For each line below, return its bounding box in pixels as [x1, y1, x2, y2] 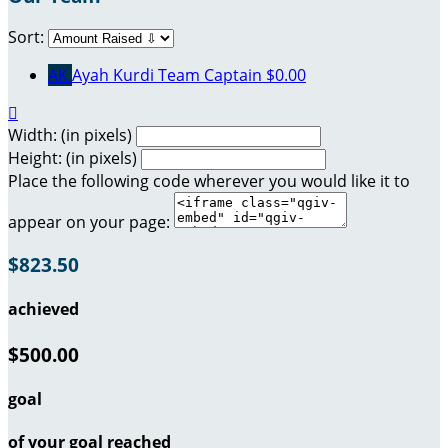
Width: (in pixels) [8, 124, 132, 147]
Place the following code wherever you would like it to [8, 170, 410, 193]
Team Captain [158, 64, 262, 87]
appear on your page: [8, 211, 170, 234]
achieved [8, 298, 79, 321]
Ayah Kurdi [72, 64, 158, 87]
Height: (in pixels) [8, 147, 137, 170]
